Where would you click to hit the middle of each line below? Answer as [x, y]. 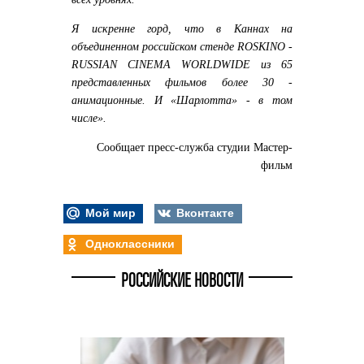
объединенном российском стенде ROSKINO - [182, 46]
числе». [89, 118]
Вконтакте [204, 212]
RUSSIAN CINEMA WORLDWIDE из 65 [182, 64]
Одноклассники [128, 243]
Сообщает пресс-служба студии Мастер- [195, 147]
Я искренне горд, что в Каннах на [182, 28]
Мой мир [108, 212]
